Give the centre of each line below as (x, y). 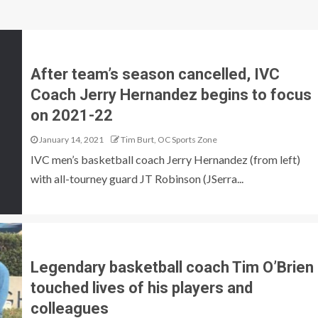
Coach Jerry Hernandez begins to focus (171, 94)
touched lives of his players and (141, 287)
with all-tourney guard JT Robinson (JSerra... (137, 178)
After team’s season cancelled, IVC (155, 74)
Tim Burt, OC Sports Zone (169, 139)
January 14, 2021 (70, 139)
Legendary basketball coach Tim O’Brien (172, 267)
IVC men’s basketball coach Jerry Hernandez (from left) (165, 159)
